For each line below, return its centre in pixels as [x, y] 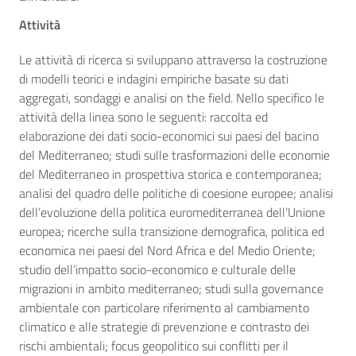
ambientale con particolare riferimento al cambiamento [164, 308]
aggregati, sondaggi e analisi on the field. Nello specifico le [172, 98]
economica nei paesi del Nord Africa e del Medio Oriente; [167, 250]
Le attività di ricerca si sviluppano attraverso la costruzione [173, 60]
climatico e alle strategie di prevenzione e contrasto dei [164, 327]
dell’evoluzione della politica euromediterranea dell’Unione [172, 212]
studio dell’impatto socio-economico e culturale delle [157, 269]
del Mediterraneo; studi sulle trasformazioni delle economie [174, 155]
